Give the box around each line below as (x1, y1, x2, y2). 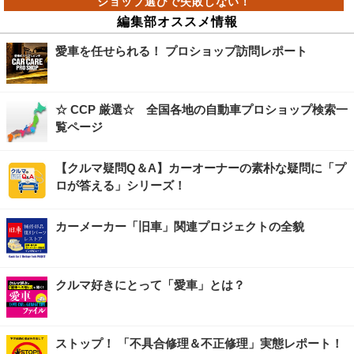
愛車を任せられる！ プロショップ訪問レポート (55, 44, 307, 58)
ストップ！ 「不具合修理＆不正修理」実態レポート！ (55, 337, 343, 351)
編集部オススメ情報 (116, 14, 238, 28)
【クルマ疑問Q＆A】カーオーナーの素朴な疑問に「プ (55, 161, 346, 175)
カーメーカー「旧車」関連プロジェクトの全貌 (55, 220, 304, 234)
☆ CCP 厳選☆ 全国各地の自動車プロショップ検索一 (55, 103, 348, 117)
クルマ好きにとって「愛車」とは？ (55, 278, 245, 292)
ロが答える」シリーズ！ (55, 179, 186, 193)
